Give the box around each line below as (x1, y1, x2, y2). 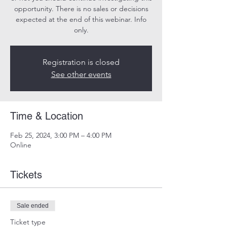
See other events (51, 69, 111, 79)
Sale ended (17, 202, 49, 209)
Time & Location (10, 109, 83, 122)
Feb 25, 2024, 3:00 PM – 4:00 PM (10, 130, 111, 140)
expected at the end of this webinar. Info (16, 14, 146, 24)
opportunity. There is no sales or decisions (14, 4, 148, 13)
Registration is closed (43, 57, 120, 67)
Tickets (10, 168, 42, 181)
